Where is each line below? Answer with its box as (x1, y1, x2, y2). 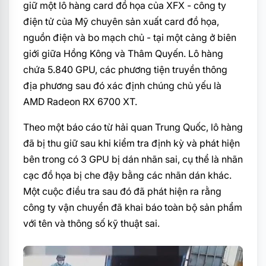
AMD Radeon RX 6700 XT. (23, 96, 137, 107)
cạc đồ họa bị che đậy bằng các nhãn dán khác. (23, 169, 232, 181)
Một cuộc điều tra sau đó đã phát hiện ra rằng (23, 185, 221, 197)
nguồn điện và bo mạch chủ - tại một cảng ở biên (23, 31, 236, 43)
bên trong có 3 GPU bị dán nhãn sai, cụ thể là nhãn (23, 153, 243, 165)
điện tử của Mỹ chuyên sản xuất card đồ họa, (23, 15, 219, 27)
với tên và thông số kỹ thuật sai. (23, 217, 160, 229)
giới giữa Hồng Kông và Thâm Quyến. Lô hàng (23, 47, 223, 59)
